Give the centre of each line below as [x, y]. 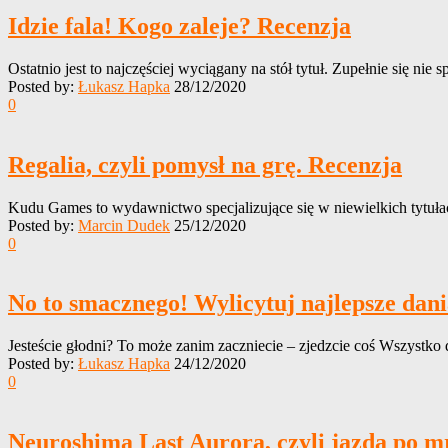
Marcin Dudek [124, 225]
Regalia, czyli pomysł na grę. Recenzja [205, 164]
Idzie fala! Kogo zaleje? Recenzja [179, 25]
